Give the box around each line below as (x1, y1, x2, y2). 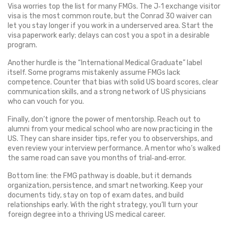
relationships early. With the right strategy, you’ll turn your (8, 201, 198, 209)
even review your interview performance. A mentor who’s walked (8, 144, 220, 153)
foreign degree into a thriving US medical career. (8, 210, 165, 219)
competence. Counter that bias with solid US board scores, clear (8, 78, 218, 87)
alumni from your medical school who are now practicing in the (8, 125, 213, 133)
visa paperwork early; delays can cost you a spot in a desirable (8, 31, 210, 40)
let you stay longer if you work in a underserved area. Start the (8, 21, 213, 30)
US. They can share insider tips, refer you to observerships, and (8, 134, 213, 143)
